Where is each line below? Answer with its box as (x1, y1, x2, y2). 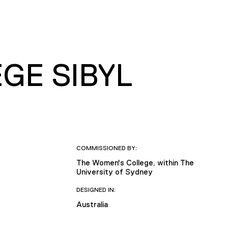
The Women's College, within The (76, 158, 194, 167)
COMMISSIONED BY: (76, 144, 137, 152)
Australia (76, 199, 108, 209)
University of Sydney (76, 167, 153, 176)
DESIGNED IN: (76, 186, 116, 193)
